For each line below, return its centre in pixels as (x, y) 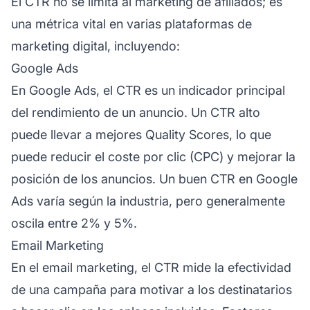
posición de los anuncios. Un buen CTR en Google (154, 179)
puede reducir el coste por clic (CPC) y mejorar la (153, 156)
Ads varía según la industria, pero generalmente (148, 201)
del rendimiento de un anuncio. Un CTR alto (136, 112)
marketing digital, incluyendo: (95, 46)
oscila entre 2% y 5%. (74, 223)
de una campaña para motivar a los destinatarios (152, 289)
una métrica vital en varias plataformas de (131, 24)
